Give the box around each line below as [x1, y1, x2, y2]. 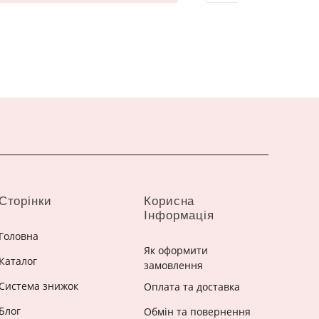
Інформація [144, 209, 214, 223]
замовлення [144, 258, 204, 273]
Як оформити [144, 244, 209, 258]
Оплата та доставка [144, 279, 241, 293]
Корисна [144, 194, 195, 209]
